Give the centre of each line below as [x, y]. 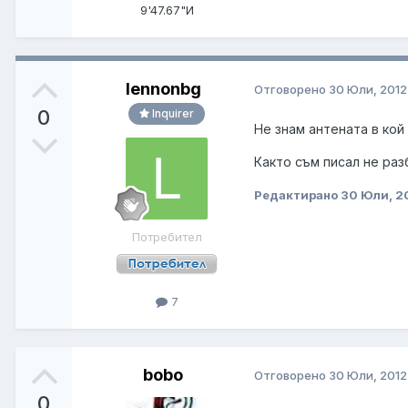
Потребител [167, 236]
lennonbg [163, 88]
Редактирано [297, 194]
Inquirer [172, 113]
